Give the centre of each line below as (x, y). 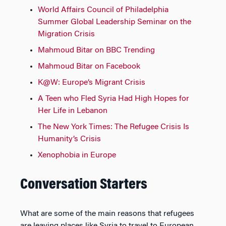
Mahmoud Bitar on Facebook (89, 66)
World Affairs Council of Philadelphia (103, 10)
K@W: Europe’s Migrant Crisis (92, 82)
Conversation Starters (84, 185)
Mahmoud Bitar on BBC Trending (96, 50)
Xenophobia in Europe (77, 155)
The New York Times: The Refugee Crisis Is (114, 127)
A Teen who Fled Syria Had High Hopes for (114, 99)
